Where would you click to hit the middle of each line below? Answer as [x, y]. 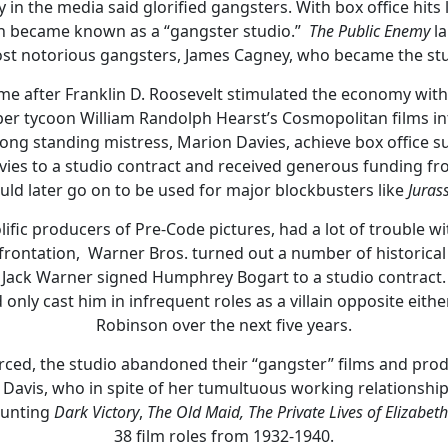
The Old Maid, [195, 411]
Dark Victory [96, 411]
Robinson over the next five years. [224, 324]
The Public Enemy [369, 30]
